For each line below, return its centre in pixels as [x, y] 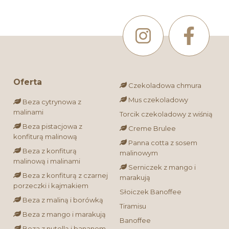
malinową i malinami [47, 161]
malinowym [139, 153]
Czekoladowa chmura [165, 86]
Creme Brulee [152, 129]
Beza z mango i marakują [64, 214]
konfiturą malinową [45, 137]
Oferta [28, 82]
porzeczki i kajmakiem [51, 186]
